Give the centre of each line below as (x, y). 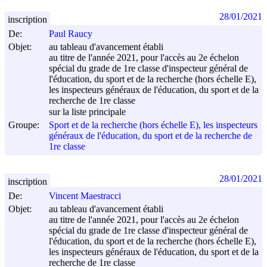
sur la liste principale (87, 112)
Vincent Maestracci (85, 196)
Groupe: (24, 125)
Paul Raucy (71, 34)
